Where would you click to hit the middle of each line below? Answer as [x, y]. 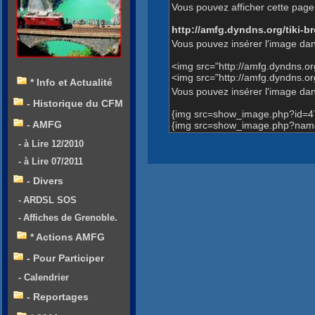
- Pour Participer [65, 258]
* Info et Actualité [71, 83]
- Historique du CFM [75, 104]
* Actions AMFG [67, 237]
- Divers [45, 181]
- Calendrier [44, 278]
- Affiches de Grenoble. [68, 218]
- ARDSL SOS [47, 200]
